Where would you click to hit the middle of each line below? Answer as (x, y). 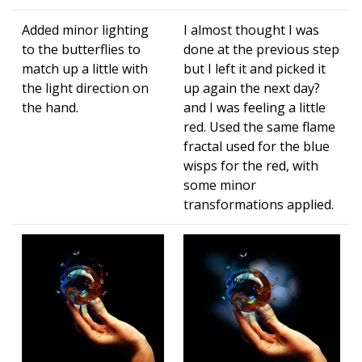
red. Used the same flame (259, 127)
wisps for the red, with (251, 166)
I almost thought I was (251, 30)
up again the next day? (252, 88)
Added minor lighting (85, 30)
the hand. (50, 108)
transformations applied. (259, 205)
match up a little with (85, 69)
